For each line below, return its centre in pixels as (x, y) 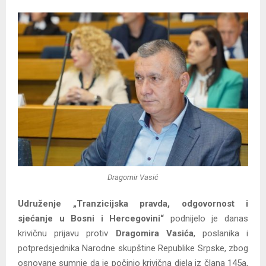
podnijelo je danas (206, 218)
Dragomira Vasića (154, 233)
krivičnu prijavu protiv (67, 233)
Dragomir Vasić (133, 178)
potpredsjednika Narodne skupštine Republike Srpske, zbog (133, 248)
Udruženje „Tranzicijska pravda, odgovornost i (133, 203)
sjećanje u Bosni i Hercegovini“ (91, 218)
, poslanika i (221, 233)
